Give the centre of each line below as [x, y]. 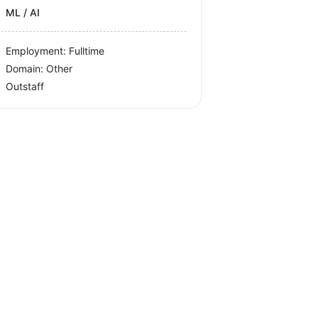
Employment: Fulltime [55, 51]
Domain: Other [39, 68]
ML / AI [23, 12]
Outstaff [25, 86]
